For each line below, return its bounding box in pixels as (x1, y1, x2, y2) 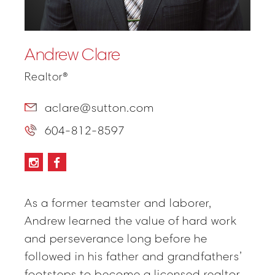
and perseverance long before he (25, 231, 207, 246)
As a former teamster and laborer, (25, 196, 212, 210)
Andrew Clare (25, 44, 120, 64)
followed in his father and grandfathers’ (25, 249, 242, 263)
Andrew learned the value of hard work (25, 214, 237, 228)
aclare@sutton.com (45, 101, 154, 115)
